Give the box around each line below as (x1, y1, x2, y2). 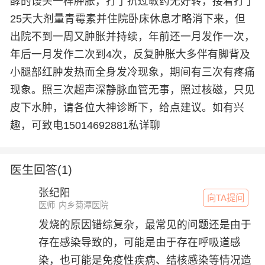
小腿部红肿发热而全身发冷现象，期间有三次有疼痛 (9, 66, 255, 79)
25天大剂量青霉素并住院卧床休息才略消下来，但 (9, 13, 245, 25)
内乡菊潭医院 (58, 201, 108, 211)
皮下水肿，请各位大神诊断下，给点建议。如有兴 (9, 102, 244, 114)
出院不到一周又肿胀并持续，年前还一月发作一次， (9, 31, 255, 43)
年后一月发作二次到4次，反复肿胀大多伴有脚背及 (9, 49, 250, 61)
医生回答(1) (9, 163, 72, 177)
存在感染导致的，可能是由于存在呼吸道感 (38, 237, 241, 249)
